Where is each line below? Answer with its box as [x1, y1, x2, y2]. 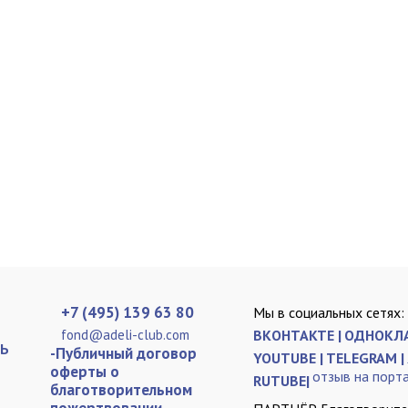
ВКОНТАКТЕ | [253, 326, 342, 344]
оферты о [50, 362, 119, 382]
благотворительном [50, 380, 192, 400]
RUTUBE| [253, 372, 310, 390]
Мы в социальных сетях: [253, 303, 404, 321]
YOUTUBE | [253, 349, 323, 367]
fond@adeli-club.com [61, 326, 189, 343]
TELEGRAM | [326, 349, 404, 367]
